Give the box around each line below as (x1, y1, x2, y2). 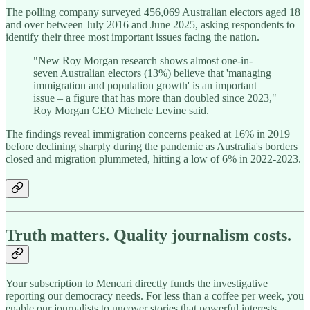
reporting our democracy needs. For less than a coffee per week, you (6, 290, 304, 302)
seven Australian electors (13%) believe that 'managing (33, 66, 271, 79)
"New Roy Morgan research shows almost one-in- (33, 54, 253, 66)
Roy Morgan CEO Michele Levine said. (33, 104, 209, 116)
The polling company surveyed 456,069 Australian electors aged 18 (6, 6, 300, 18)
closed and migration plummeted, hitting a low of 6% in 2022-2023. (6, 152, 301, 165)
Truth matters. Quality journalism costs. (6, 226, 291, 245)
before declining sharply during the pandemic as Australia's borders (6, 140, 298, 152)
